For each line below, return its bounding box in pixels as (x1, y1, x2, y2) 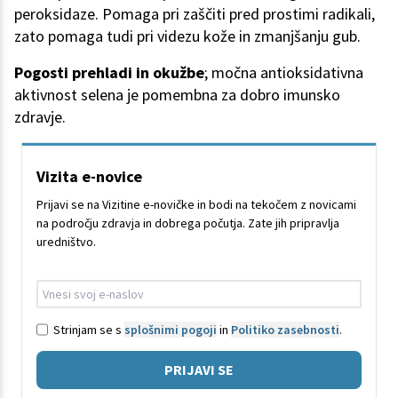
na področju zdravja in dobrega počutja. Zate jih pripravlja (36, 215, 339, 232)
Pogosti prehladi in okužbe (14, 62, 204, 84)
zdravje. (14, 107, 66, 128)
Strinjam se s (53, 321, 124, 338)
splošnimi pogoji (124, 321, 217, 338)
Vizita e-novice (36, 166, 142, 187)
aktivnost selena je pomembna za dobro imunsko (14, 84, 340, 106)
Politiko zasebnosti (231, 321, 339, 338)
